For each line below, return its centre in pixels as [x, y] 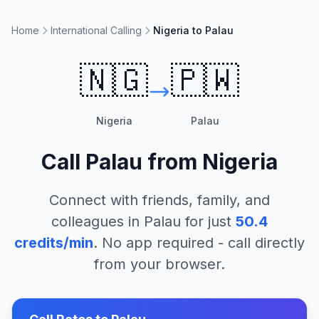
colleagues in [98, 221]
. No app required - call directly [199, 243]
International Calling [96, 30]
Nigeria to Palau [193, 30]
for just [206, 221]
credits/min [54, 243]
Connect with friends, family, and [159, 200]
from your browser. [159, 264]
